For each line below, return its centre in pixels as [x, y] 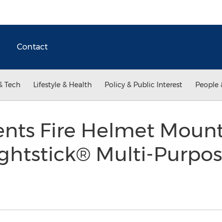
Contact [32, 47]
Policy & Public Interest [143, 85]
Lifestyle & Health [62, 85]
